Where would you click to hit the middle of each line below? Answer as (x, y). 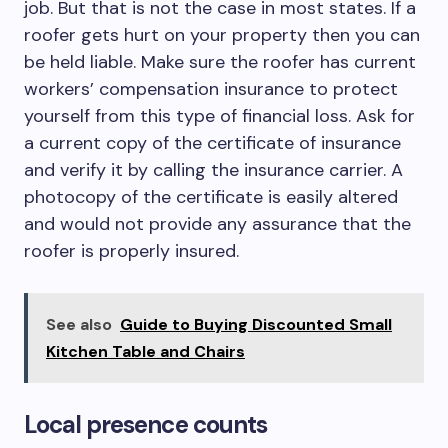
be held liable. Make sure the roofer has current (220, 62)
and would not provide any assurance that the (217, 224)
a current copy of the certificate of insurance (212, 143)
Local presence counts (145, 424)
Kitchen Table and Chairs (145, 351)
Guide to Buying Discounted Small (256, 324)
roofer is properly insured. (131, 251)
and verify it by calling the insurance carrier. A (213, 170)
